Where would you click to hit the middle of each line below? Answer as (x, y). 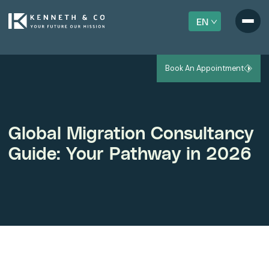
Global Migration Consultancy (131, 132)
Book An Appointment (204, 68)
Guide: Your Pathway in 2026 (130, 153)
